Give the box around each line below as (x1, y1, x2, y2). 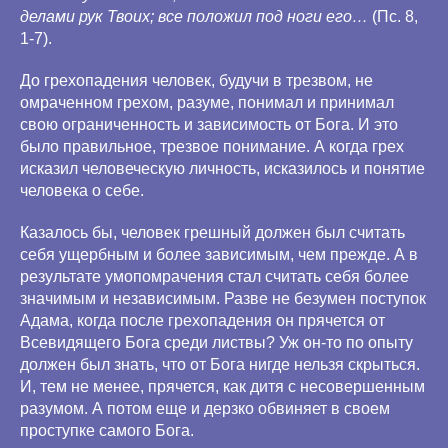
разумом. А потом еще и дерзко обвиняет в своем (20, 400, 390, 417)
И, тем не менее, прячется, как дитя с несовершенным (20, 378, 425, 395)
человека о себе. (20, 182, 144, 199)
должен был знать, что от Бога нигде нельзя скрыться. (20, 356, 420, 373)
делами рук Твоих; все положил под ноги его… (20, 8, 368, 25)
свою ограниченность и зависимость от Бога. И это (20, 116, 398, 133)
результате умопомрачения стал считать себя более (20, 268, 409, 285)
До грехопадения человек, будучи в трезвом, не (20, 72, 373, 89)
